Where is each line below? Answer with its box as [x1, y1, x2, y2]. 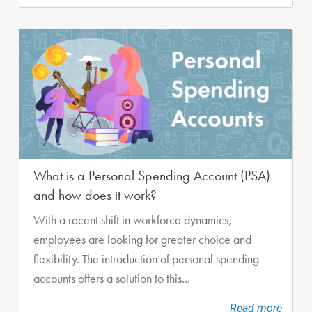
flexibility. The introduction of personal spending [33, 251, 259, 267]
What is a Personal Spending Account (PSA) [33, 166, 270, 185]
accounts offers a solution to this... [33, 270, 190, 286]
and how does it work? [33, 185, 157, 204]
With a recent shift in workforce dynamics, [33, 212, 232, 228]
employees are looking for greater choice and [33, 231, 251, 247]
